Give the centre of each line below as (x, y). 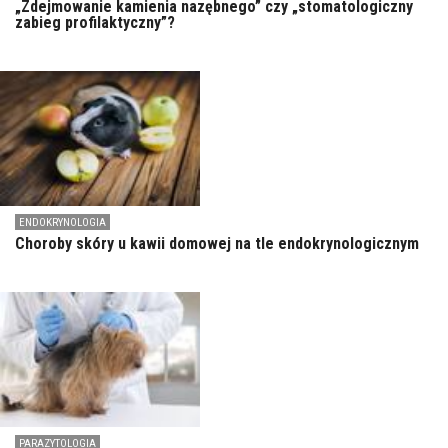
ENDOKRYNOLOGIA (62, 222)
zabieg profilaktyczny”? (95, 22)
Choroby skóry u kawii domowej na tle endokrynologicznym (217, 244)
